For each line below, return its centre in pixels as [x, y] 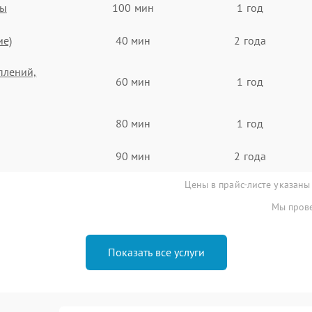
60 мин [133, 81]
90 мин [133, 156]
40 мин [133, 40]
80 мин [133, 123]
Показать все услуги [156, 252]
